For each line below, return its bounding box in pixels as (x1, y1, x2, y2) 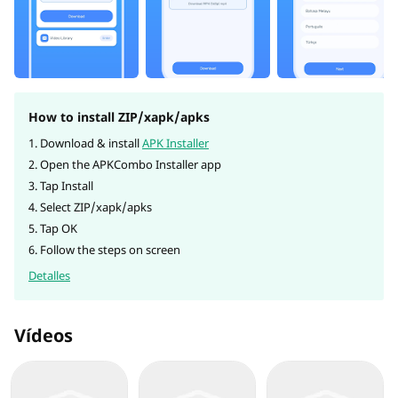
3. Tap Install (28, 178, 93, 194)
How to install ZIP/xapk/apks (28, 108, 210, 125)
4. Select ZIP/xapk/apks (28, 199, 152, 215)
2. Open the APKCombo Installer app (28, 156, 221, 172)
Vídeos (14, 323, 73, 347)
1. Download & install (28, 135, 142, 151)
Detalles (28, 267, 70, 283)
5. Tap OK (28, 220, 77, 236)
